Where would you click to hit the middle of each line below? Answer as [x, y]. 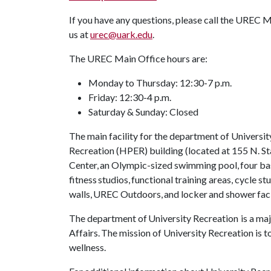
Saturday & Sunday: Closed [144, 112]
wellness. [89, 247]
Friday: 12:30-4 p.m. [131, 97]
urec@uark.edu [121, 34]
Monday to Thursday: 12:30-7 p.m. [161, 83]
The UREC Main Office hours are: [139, 58]
